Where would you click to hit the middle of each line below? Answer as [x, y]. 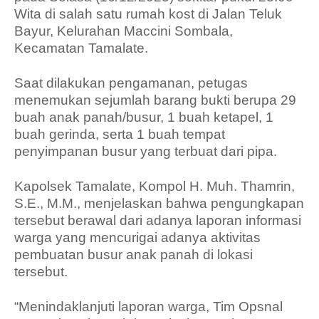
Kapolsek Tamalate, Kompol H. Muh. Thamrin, [155, 186]
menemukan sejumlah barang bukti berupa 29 [155, 100]
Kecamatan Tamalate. [81, 48]
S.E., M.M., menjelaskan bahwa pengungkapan [159, 203]
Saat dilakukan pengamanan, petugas [131, 83]
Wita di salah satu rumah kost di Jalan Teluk [148, 14]
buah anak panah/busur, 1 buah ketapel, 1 [144, 117]
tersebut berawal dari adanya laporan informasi [158, 220]
